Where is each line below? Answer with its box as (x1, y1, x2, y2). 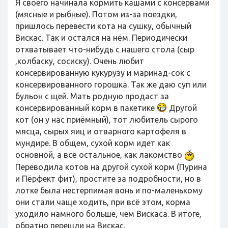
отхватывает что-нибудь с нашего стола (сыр (15, 45, 194, 54)
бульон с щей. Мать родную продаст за (15, 92, 169, 101)
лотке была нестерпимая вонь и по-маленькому (15, 186, 203, 195)
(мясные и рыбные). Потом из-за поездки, (15, 10, 177, 19)
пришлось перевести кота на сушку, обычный (15, 21, 191, 31)
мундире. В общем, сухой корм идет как (15, 138, 170, 148)
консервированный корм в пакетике (15, 103, 157, 112)
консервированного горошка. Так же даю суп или (15, 80, 207, 89)
